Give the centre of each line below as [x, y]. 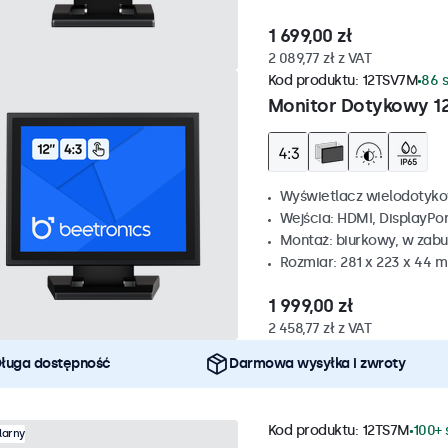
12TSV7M [389, 81]
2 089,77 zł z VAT [319, 59]
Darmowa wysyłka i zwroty [317, 364]
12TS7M [385, 431]
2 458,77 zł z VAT [319, 329]
